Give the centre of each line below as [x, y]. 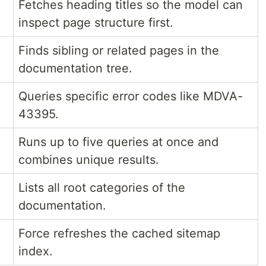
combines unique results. [89, 160]
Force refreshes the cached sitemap [119, 234]
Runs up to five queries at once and [118, 142]
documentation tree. [75, 69]
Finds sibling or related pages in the [119, 51]
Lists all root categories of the [102, 188]
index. [36, 251]
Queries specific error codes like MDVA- [131, 96]
